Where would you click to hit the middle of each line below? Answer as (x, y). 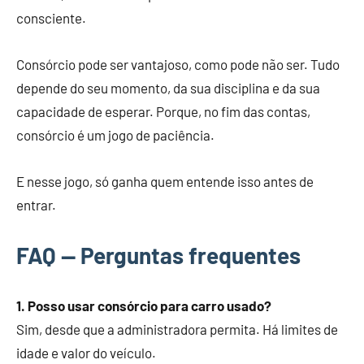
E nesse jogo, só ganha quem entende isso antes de (165, 182)
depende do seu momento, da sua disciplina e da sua (168, 88)
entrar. (36, 205)
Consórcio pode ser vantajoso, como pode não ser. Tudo (178, 65)
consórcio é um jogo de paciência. (115, 135)
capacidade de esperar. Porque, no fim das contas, (163, 112)
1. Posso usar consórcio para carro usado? (144, 306)
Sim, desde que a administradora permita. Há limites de (177, 329)
